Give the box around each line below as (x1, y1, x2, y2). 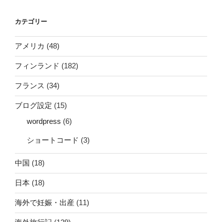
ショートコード (27, 135, 79, 144)
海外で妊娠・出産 (15, 198, 74, 207)
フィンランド (15, 61, 59, 70)
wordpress (27, 116, 61, 125)
